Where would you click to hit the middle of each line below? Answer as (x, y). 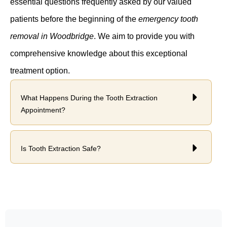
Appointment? (43, 110)
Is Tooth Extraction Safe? (61, 149)
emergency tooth (168, 19)
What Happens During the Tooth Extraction (89, 98)
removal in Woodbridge (52, 36)
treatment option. (40, 71)
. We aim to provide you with (144, 36)
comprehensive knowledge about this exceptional (99, 54)
